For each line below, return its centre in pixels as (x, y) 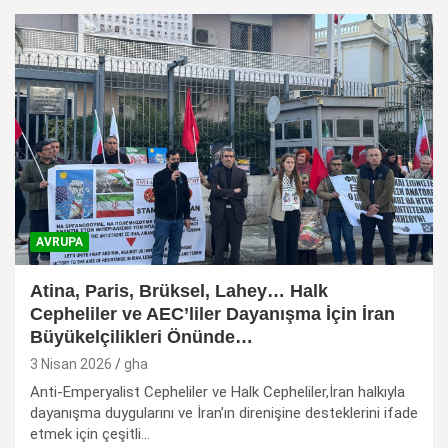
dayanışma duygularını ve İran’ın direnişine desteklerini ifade (224, 412)
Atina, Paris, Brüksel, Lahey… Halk (179, 290)
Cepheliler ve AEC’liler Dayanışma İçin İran (212, 313)
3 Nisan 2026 (71, 363)
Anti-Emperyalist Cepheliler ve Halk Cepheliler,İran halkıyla (217, 391)
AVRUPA (59, 241)
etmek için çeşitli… (90, 433)
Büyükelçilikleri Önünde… (141, 336)
